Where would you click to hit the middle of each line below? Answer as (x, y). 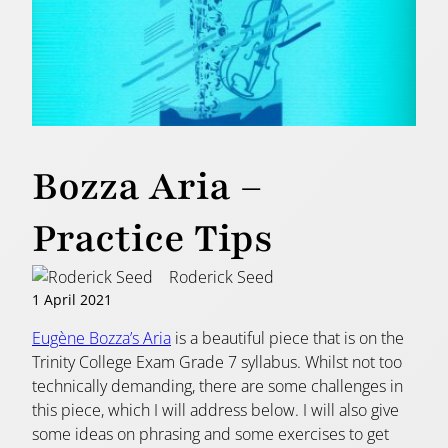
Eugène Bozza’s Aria (101, 338)
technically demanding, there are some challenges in (217, 386)
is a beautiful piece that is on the (287, 338)
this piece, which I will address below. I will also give (215, 410)
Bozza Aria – (147, 186)
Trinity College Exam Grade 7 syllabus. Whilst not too (217, 362)
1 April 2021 (72, 299)
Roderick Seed (221, 276)
